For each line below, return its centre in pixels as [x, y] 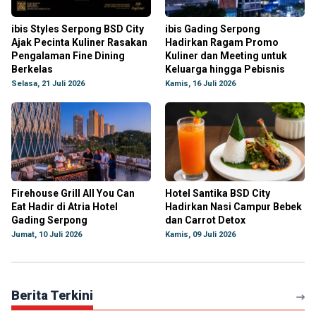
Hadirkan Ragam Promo [222, 42]
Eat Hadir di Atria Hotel [65, 207]
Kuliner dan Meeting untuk [226, 56]
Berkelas [32, 69]
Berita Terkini [52, 295]
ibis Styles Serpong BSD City [78, 29]
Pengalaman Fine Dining [68, 56]
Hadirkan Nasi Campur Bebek [233, 207]
